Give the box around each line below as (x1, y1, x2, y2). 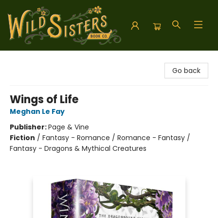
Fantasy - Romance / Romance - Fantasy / (42, 133, 190, 143)
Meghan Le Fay (10, 107, 65, 116)
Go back (172, 66, 200, 75)
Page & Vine (48, 122, 89, 132)
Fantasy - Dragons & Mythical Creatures (10, 144, 146, 153)
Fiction (10, 133, 35, 143)
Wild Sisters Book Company (7, 55, 99, 65)
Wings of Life (10, 92, 78, 107)
